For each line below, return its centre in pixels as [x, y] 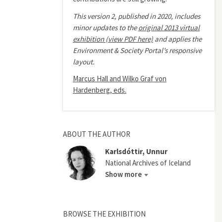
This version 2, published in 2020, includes [137, 16]
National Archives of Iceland [148, 163]
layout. [84, 61]
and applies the [177, 39]
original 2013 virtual [169, 27]
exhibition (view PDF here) [113, 39]
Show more [123, 174]
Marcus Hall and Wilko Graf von [120, 79]
